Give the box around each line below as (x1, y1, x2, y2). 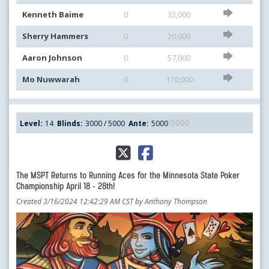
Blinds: (57, 118, 83, 129)
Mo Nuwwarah (22, 74, 80, 85)
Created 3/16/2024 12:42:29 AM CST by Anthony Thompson (16, 196, 207, 207)
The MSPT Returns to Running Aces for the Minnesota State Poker (16, 171, 240, 181)
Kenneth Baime (22, 9, 83, 20)
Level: (20, 118, 43, 129)
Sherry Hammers (22, 31, 88, 42)
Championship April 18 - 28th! (16, 182, 115, 192)
